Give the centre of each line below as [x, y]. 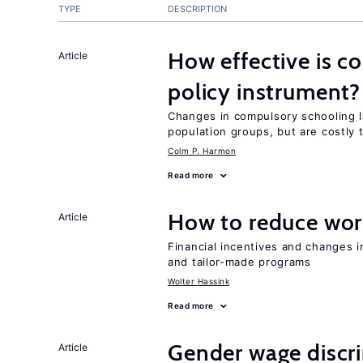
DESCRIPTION [197, 9]
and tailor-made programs [239, 262]
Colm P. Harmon [202, 151]
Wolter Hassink [199, 281]
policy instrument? [265, 92]
